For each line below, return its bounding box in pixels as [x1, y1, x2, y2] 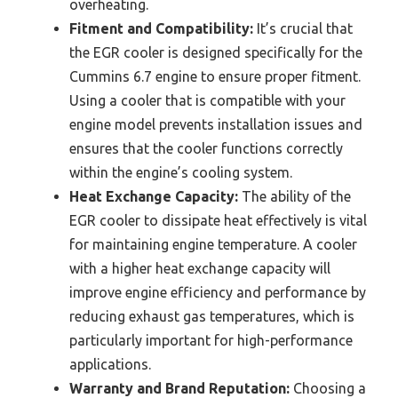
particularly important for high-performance [69, 331, 353, 348]
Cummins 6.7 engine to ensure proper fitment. [69, 68, 361, 84]
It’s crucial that [253, 20, 353, 36]
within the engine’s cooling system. [69, 163, 292, 180]
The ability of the [238, 187, 351, 204]
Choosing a [290, 379, 366, 396]
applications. [69, 355, 151, 372]
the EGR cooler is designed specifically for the [69, 44, 362, 60]
